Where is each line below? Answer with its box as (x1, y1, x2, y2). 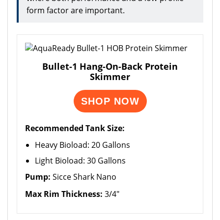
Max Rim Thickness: (25, 189, 103, 199)
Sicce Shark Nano (51, 171, 116, 182)
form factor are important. (27, 5, 125, 16)
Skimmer (90, 71, 130, 82)
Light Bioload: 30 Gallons (35, 155, 126, 166)
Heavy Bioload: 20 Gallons (35, 139, 130, 150)
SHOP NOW (81, 96, 139, 107)
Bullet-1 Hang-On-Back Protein (42, 60, 178, 72)
